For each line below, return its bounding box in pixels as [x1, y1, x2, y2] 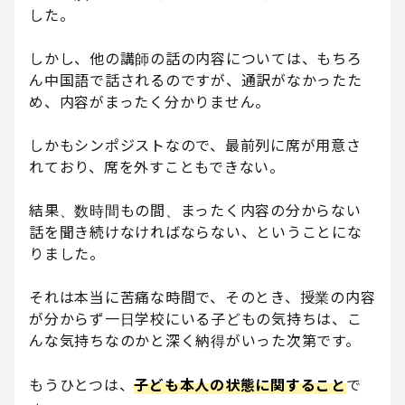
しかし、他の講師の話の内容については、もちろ [29, 50, 363, 69]
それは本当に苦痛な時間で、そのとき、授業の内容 [29, 288, 376, 307]
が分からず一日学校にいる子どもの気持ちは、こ [29, 310, 363, 329]
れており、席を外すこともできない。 [29, 158, 285, 177]
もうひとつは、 [29, 376, 135, 395]
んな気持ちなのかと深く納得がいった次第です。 [29, 332, 361, 351]
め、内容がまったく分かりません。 [29, 93, 270, 112]
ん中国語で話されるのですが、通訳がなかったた [29, 71, 363, 90]
